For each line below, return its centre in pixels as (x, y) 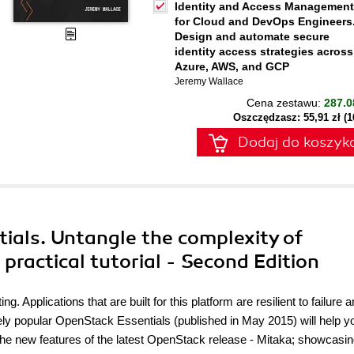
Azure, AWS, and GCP (232, 66)
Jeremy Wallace (209, 81)
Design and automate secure (252, 36)
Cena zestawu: (285, 103)
